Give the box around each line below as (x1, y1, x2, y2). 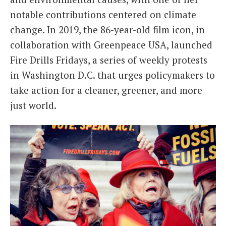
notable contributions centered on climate (10, 8, 196, 21)
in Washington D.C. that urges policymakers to (10, 69, 215, 82)
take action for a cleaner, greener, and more (10, 84, 202, 97)
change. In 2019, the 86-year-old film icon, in (10, 23, 205, 36)
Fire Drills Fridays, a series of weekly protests (10, 53, 207, 67)
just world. (10, 99, 56, 112)
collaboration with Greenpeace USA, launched (10, 38, 212, 51)
